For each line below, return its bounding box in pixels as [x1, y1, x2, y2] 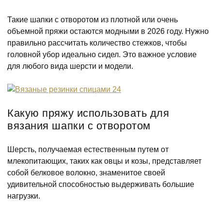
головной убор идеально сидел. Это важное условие [7, 50, 197, 59]
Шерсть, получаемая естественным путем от [7, 145, 169, 154]
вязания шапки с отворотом [7, 120, 151, 132]
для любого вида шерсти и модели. [7, 62, 133, 70]
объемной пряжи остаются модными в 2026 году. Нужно [7, 27, 209, 35]
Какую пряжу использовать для [7, 107, 170, 119]
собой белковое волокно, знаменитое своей [7, 169, 165, 177]
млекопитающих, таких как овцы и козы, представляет [7, 157, 201, 165]
